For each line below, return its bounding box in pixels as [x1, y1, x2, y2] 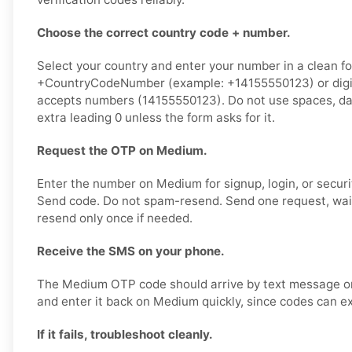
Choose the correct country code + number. [37, 25, 291, 41]
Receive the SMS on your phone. [37, 244, 225, 259]
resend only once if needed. [37, 211, 192, 226]
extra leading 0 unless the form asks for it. [37, 110, 275, 126]
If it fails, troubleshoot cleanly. [37, 327, 213, 343]
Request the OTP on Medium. [37, 143, 207, 159]
